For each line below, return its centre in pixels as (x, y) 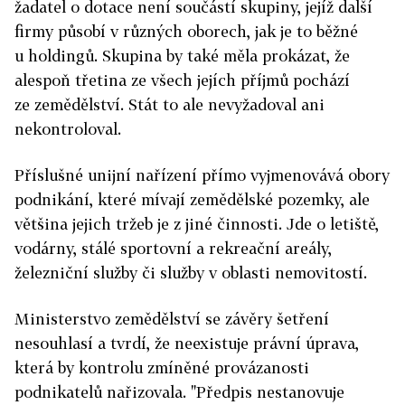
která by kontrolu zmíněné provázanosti (162, 367)
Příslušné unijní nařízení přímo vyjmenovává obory (202, 175)
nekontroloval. (68, 129)
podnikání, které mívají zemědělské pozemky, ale (192, 199)
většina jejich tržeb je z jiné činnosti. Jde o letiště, (197, 224)
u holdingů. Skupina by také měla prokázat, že (182, 56)
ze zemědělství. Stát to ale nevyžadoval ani (170, 104)
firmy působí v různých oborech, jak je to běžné (186, 31)
